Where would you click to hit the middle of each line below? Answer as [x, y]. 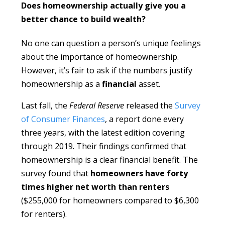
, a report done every [145, 119]
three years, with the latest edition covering [103, 133]
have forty [167, 174]
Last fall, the [45, 106]
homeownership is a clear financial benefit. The [110, 160]
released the [150, 106]
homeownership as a [62, 84]
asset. [149, 84]
